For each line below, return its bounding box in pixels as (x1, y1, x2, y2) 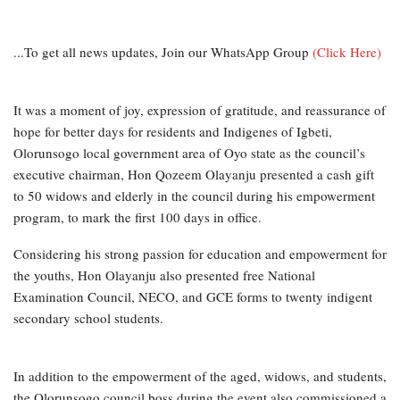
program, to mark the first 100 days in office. (13, 207, 262, 226)
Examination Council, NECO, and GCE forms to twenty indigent (13, 287, 372, 305)
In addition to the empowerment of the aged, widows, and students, (13, 366, 387, 385)
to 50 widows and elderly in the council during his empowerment (13, 186, 375, 204)
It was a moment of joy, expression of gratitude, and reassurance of (13, 100, 386, 119)
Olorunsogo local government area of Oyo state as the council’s (13, 143, 365, 162)
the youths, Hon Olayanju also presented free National (13, 265, 315, 284)
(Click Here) (312, 42, 381, 61)
